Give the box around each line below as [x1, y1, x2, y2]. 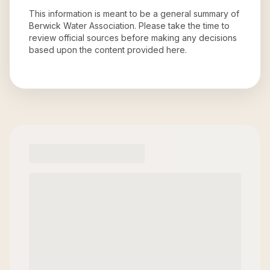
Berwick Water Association [29, 20, 134, 31]
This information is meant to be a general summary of [29, 8, 239, 19]
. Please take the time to [134, 20, 230, 31]
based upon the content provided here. [29, 45, 187, 55]
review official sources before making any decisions [29, 33, 237, 43]
